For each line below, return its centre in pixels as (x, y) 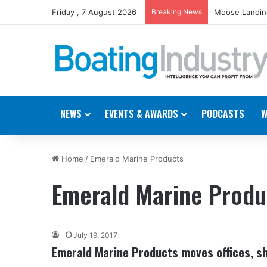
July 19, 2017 (95, 235)
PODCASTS (223, 114)
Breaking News (177, 12)
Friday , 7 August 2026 (94, 12)
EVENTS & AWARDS (142, 114)
